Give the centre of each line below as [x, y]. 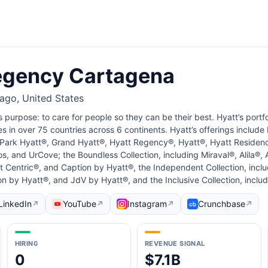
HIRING [26, 243]
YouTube [80, 204]
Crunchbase [222, 204]
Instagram [147, 204]
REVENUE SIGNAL [175, 243]
